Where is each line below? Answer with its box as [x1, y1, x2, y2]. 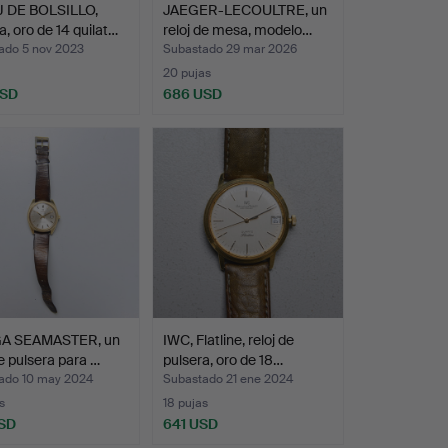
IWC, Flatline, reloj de [162, 331, 294, 350]
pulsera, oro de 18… [162, 351, 283, 370]
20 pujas [162, 65, 211, 82]
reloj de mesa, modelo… [162, 21, 312, 40]
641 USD [162, 415, 218, 434]
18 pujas [162, 395, 208, 412]
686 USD [162, 85, 222, 104]
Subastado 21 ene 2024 [162, 371, 293, 388]
